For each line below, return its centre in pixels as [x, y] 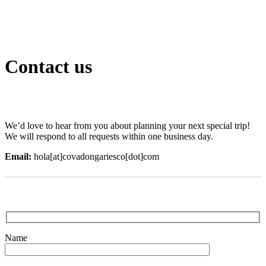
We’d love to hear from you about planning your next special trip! [127, 125]
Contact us [48, 67]
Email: [18, 156]
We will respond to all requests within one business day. [109, 136]
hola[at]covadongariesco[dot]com [95, 156]
